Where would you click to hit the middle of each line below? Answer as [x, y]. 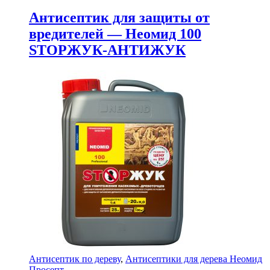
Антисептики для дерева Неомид [194, 259]
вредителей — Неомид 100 [115, 34]
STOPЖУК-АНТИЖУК [107, 50]
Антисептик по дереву [75, 259]
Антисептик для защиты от [119, 18]
